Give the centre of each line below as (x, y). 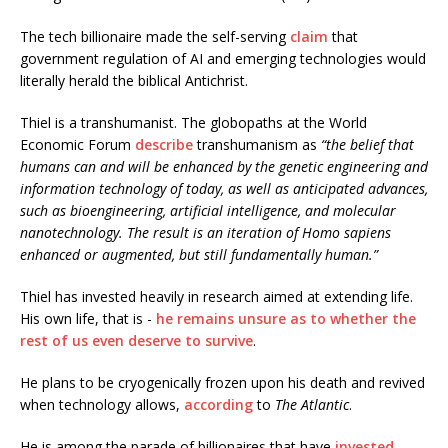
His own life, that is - (88, 319)
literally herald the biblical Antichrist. (134, 81)
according (218, 405)
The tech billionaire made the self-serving (155, 37)
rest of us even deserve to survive (136, 341)
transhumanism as (257, 145)
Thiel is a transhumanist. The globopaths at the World (193, 123)
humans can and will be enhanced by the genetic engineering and (224, 167)
